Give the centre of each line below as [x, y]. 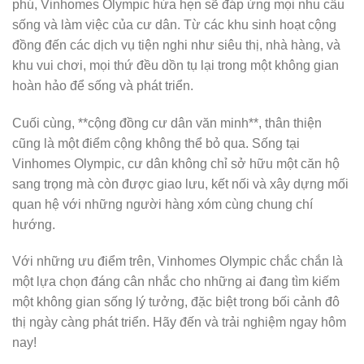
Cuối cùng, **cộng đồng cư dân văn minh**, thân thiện [167, 123]
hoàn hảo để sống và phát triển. [103, 85]
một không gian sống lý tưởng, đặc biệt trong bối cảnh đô [176, 302]
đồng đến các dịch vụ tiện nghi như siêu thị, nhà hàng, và [176, 45]
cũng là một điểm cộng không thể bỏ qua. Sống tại [156, 143]
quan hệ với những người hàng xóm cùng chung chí [162, 204]
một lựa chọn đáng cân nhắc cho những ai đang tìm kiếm [176, 282]
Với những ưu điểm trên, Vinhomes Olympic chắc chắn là [178, 262]
